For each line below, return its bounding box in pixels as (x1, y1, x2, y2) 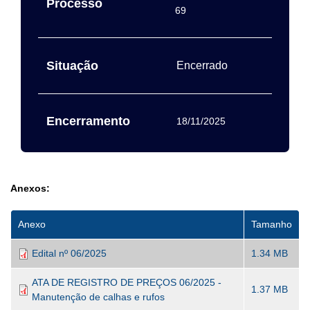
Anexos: (10, 183, 50, 194)
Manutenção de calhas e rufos (32, 291, 165, 302)
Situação (46, 59, 98, 73)
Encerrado (176, 60, 228, 71)
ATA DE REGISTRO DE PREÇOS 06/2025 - (32, 277, 221, 288)
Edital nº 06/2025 (32, 248, 107, 259)
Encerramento (46, 114, 130, 128)
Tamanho (251, 219, 292, 230)
